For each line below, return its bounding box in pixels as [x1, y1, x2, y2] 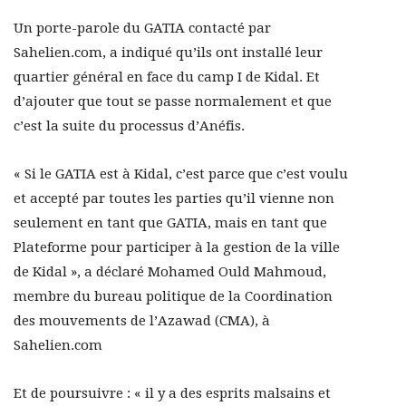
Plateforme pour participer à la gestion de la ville [14, 239, 340, 256]
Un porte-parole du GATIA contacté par [14, 20, 271, 37]
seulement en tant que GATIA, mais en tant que [14, 215, 327, 232]
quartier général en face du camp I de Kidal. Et [14, 69, 320, 86]
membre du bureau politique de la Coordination [14, 288, 333, 305]
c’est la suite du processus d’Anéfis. [14, 118, 245, 135]
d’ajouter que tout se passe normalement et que [14, 93, 332, 111]
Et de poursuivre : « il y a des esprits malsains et [14, 385, 331, 402]
